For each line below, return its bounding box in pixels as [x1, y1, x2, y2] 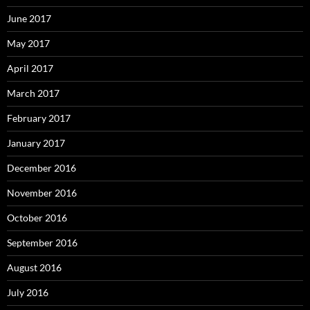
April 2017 [7, 62, 53, 75]
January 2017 [7, 137, 65, 149]
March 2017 [7, 87, 60, 100]
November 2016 [7, 187, 77, 199]
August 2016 [7, 262, 62, 274]
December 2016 [7, 162, 76, 174]
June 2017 [7, 12, 51, 25]
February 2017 [7, 112, 71, 125]
